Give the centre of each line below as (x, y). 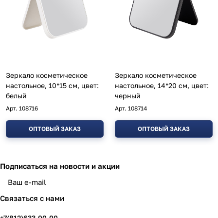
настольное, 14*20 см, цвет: (162, 86)
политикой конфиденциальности (139, 186)
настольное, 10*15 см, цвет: (52, 86)
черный (128, 96)
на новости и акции (84, 166)
